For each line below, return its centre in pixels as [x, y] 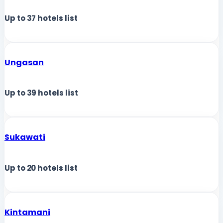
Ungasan [24, 62]
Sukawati [25, 137]
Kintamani [27, 212]
